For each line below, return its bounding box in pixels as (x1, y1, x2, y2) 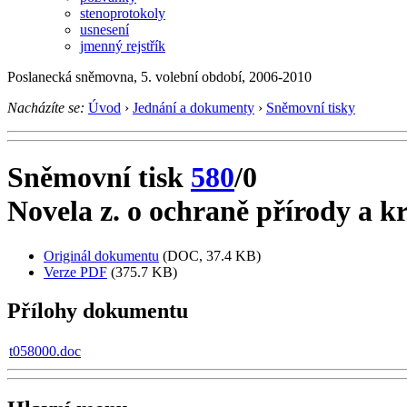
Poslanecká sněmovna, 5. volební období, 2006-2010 (7, 68, 312, 84)
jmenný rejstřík (80, 37, 165, 54)
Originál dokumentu (44, 247, 159, 263)
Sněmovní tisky (266, 99, 355, 115)
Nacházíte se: (7, 99, 84, 115)
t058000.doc (9, 342, 81, 359)
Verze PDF (44, 263, 107, 280)
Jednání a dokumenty (133, 99, 254, 115)
